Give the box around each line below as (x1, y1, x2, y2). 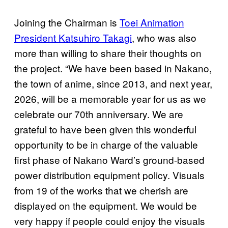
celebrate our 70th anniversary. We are (14, 107, 183, 121)
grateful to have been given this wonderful (14, 122, 196, 136)
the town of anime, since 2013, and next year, (14, 76, 212, 91)
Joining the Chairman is (14, 15, 120, 30)
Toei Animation (120, 15, 184, 30)
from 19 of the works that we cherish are (14, 183, 188, 197)
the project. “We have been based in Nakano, (14, 61, 212, 75)
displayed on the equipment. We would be (14, 198, 197, 213)
